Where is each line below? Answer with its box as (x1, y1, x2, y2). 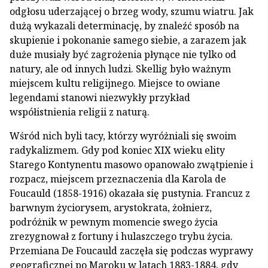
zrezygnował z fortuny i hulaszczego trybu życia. (10, 229, 233, 243)
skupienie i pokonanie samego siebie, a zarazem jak (10, 33, 246, 47)
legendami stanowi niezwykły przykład (10, 90, 190, 104)
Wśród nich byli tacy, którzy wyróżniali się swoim (10, 129, 236, 142)
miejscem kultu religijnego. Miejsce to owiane (10, 76, 220, 90)
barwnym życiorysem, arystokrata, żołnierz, (10, 200, 212, 214)
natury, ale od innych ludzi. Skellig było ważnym (10, 62, 231, 75)
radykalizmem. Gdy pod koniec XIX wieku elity (10, 143, 225, 157)
